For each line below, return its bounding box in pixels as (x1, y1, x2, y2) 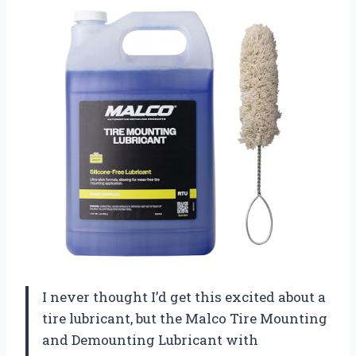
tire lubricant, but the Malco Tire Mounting (42, 309, 327, 328)
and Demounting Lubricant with (42, 331, 258, 350)
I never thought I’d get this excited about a (42, 288, 326, 307)
